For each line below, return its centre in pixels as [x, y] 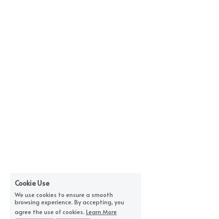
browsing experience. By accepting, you [69, 202]
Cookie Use [32, 183]
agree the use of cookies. [50, 212]
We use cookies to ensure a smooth [64, 195]
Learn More [101, 212]
